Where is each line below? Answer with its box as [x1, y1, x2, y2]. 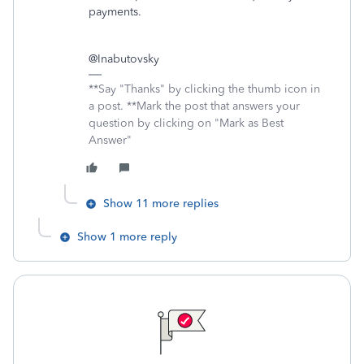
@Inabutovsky [89, 52, 159, 67]
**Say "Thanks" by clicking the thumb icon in [89, 82, 320, 97]
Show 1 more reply [77, 230, 177, 245]
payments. [89, 5, 141, 19]
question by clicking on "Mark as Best [89, 116, 284, 131]
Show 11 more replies [103, 197, 219, 211]
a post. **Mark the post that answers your [89, 99, 300, 114]
